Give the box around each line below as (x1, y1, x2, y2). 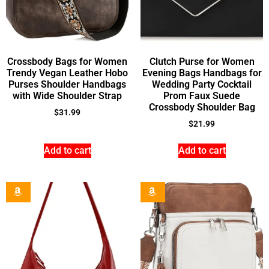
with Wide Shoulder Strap (13, 89, 122, 101)
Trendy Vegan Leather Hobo (7, 67, 128, 79)
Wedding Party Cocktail (152, 78, 252, 90)
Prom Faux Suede (163, 89, 240, 101)
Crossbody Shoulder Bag (148, 101, 255, 113)
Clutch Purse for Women (149, 55, 255, 67)
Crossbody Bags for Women (7, 55, 127, 67)
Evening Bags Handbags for (142, 67, 262, 79)
